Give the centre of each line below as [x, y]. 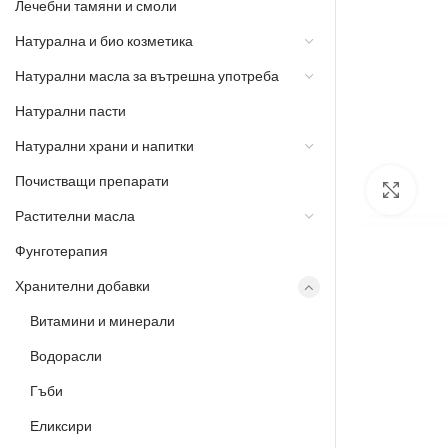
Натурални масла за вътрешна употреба [147, 76]
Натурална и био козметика [104, 41]
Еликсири [61, 426]
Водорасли [66, 356]
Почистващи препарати [92, 181]
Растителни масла [75, 216]
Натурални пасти [70, 111]
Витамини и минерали [102, 321]
